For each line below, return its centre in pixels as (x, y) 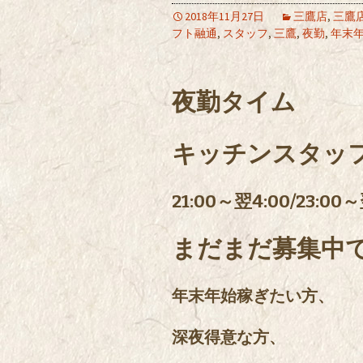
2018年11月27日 (224, 16)
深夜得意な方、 (228, 337)
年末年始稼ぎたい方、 (253, 296)
